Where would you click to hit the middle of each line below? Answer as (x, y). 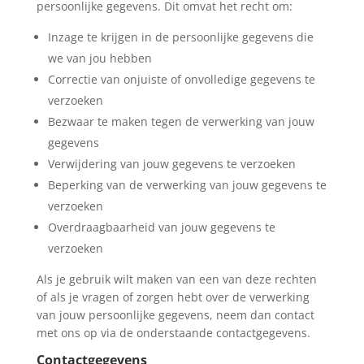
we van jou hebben (100, 58)
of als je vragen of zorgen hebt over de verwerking (173, 297)
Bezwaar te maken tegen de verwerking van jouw (181, 121)
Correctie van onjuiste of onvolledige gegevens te (181, 79)
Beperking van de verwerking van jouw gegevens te (187, 184)
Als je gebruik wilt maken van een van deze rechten (176, 279)
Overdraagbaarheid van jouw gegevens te (161, 227)
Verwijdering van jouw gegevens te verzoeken (171, 163)
